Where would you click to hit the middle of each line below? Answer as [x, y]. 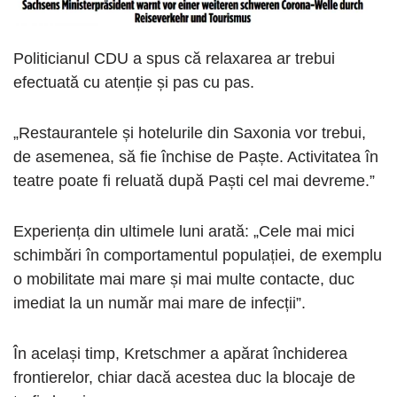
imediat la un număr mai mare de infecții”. [160, 304]
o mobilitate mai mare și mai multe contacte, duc [184, 280]
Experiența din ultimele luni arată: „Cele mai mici [184, 232]
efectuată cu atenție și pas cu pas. [134, 83]
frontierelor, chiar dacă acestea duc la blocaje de [184, 378]
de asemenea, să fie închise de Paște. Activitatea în [196, 157]
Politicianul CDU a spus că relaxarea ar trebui [174, 59]
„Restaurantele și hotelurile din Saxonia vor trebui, [190, 133]
